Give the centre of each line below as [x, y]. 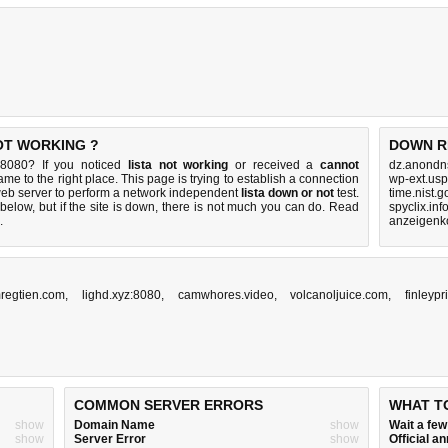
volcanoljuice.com [339, 295]
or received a [274, 165]
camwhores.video [225, 295]
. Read [341, 207]
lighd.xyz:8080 [121, 295]
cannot [340, 165]
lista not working [178, 165]
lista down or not [287, 193]
